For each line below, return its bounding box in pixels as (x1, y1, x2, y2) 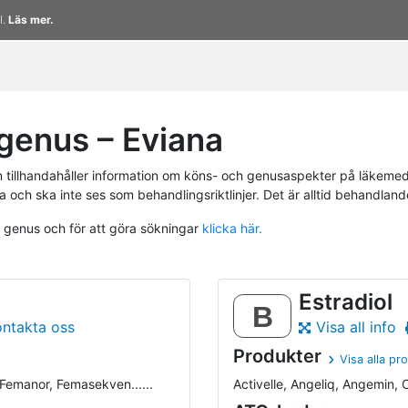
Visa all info (315, 318, 396, 337)
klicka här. (202, 219, 262, 236)
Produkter (233, 345, 321, 368)
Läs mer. (8, 13, 54, 26)
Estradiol (299, 288, 393, 315)
